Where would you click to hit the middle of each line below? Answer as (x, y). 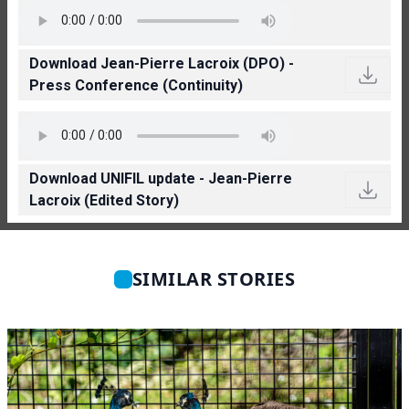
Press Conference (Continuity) (136, 85)
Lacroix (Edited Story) (104, 200)
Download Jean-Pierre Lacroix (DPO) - (162, 63)
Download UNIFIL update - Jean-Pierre (161, 178)
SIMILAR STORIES (214, 278)
